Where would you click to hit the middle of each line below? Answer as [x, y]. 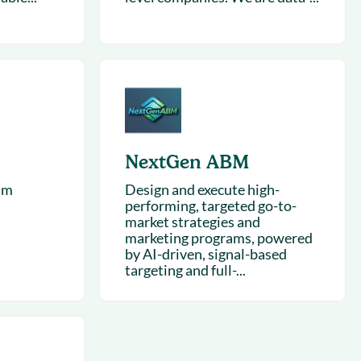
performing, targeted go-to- [210, 205]
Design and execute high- [202, 189]
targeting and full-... [185, 270]
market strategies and [192, 222]
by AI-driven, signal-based [205, 254]
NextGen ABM [187, 162]
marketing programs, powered [218, 238]
